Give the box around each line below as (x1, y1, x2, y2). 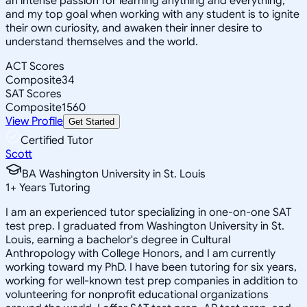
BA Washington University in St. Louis (22, 167, 206, 181)
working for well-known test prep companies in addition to (5, 273, 298, 288)
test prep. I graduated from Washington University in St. (5, 219, 284, 233)
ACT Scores (5, 59, 64, 73)
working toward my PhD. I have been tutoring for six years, (5, 260, 297, 274)
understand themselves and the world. (5, 34, 198, 49)
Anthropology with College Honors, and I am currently (5, 246, 275, 260)
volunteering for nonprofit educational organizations (5, 287, 269, 302)
